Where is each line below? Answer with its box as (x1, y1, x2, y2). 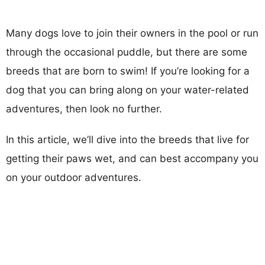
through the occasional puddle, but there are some (6, 46, 247, 58)
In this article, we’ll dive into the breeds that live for (6, 134, 249, 146)
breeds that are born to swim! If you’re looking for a (6, 65, 250, 77)
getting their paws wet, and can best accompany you (6, 153, 258, 164)
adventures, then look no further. (6, 103, 162, 115)
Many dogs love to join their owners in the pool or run (6, 27, 258, 39)
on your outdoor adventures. (6, 172, 141, 183)
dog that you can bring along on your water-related (6, 84, 249, 96)
